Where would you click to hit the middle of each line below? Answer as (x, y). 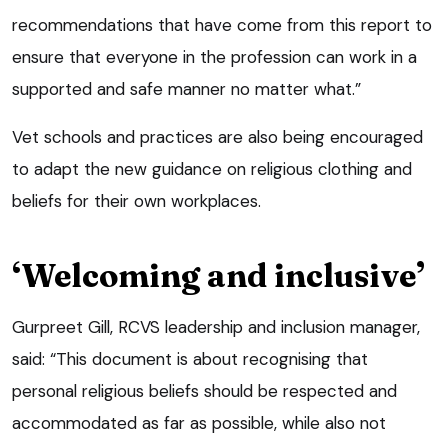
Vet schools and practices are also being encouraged (217, 136)
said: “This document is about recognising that (190, 358)
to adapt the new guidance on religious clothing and (212, 168)
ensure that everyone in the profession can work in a (214, 56)
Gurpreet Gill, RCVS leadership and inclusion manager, (216, 326)
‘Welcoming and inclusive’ (218, 275)
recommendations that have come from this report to (222, 24)
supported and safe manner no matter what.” (186, 88)
